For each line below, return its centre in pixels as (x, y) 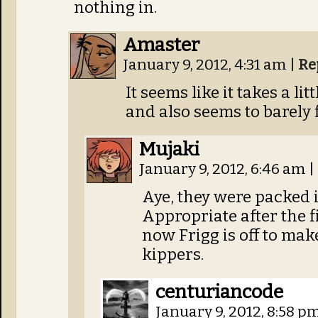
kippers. (173, 254)
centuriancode (219, 292)
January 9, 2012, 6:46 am (224, 169)
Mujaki (169, 149)
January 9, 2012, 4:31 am (206, 65)
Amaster (161, 45)
